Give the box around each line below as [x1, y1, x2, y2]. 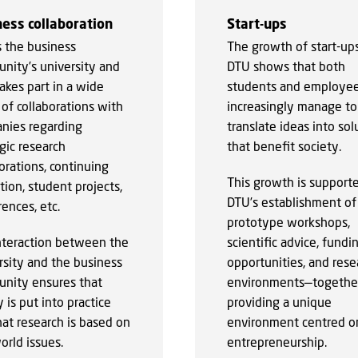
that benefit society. [226, 137, 341, 153]
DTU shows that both [226, 58, 345, 74]
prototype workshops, [226, 213, 350, 229]
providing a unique [226, 293, 332, 309]
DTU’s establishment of [226, 193, 356, 209]
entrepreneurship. [226, 333, 327, 349]
